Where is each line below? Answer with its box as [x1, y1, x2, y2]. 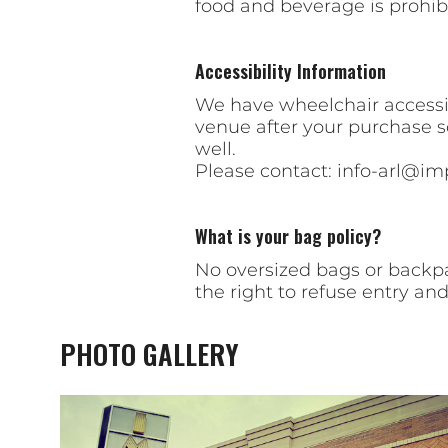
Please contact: [194, 160, 337, 183]
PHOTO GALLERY [60, 334, 238, 375]
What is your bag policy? [194, 223, 381, 250]
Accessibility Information [194, 58, 386, 85]
